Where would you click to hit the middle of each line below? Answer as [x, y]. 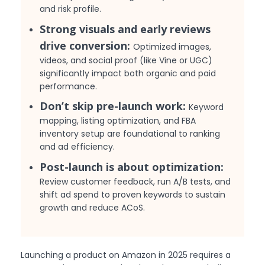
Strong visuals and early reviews [125, 29]
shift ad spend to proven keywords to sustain [133, 194]
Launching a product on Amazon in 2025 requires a [126, 255]
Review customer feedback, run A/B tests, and [135, 181]
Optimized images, [172, 46]
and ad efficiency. [77, 147]
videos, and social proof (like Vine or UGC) [126, 60]
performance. [69, 86]
